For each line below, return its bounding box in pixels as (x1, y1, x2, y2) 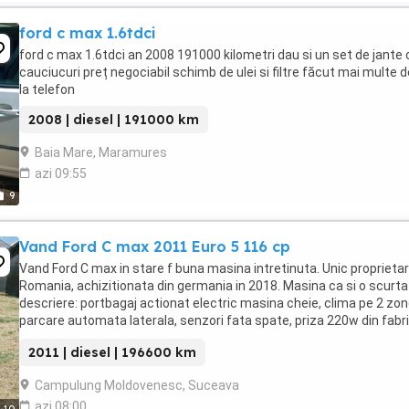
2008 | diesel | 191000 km (28, 111, 199, 128)
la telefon (19, 82, 75, 97)
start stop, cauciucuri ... (19, 330, 157, 345)
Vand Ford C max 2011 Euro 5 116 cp (19, 237, 290, 256)
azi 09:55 (35, 166, 87, 181)
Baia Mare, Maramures (35, 145, 167, 160)
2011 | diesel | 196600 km (28, 344, 196, 361)
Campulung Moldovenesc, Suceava (35, 378, 239, 393)
